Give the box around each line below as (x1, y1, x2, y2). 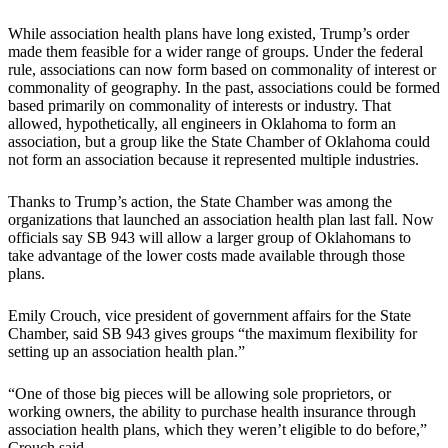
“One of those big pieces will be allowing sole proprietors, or (8, 385, 391, 403)
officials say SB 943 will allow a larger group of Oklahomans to (8, 229, 411, 247)
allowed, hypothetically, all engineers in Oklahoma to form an (8, 115, 396, 133)
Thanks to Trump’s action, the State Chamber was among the (8, 193, 392, 211)
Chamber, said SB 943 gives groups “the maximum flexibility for (8, 325, 417, 343)
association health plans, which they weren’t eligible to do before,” (8, 421, 427, 439)
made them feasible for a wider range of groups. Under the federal (8, 43, 423, 61)
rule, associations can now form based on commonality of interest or (8, 61, 436, 79)
